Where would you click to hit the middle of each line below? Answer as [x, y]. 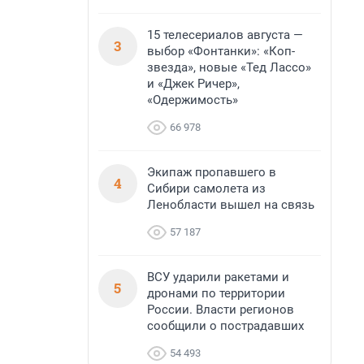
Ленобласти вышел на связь [231, 205]
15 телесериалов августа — [225, 35]
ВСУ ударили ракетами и [218, 277]
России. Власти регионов [221, 310]
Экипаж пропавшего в [212, 172]
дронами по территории [216, 293]
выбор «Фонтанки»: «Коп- [221, 51]
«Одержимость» [193, 100]
